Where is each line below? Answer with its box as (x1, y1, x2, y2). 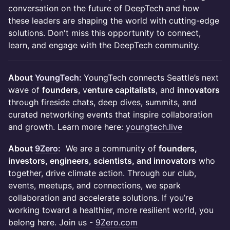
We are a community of (61, 143, 159, 154)
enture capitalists (87, 85, 156, 95)
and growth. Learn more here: (8, 122, 126, 132)
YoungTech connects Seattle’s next (84, 72, 219, 83)
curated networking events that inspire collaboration (8, 109, 213, 120)
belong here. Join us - (8, 217, 95, 227)
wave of (8, 85, 42, 95)
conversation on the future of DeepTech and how (8, 3, 199, 13)
